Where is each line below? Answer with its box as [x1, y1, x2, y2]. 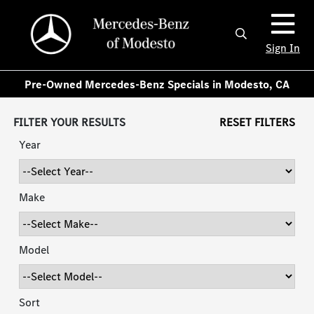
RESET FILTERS [219, 115, 295, 130]
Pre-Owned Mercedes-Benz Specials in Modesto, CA [25, 76, 289, 92]
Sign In [266, 40, 300, 55]
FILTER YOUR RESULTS [13, 115, 126, 130]
